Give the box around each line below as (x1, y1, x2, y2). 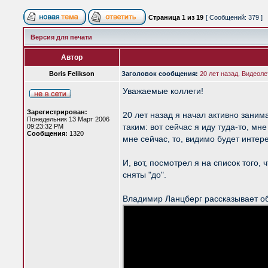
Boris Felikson (49, 70, 95, 77)
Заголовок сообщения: (121, 70, 198, 77)
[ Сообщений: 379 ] (204, 14, 264, 21)
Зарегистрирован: (27, 108, 87, 115)
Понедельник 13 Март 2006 (27, 115, 109, 123)
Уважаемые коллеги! (123, 86, 203, 96)
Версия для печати (31, 33, 92, 41)
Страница (147, 14, 182, 21)
